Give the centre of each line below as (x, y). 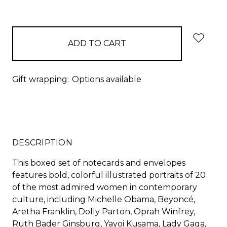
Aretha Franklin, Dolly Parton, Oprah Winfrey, (104, 211)
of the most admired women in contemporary (105, 187)
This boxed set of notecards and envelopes (99, 163)
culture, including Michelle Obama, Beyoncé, (104, 199)
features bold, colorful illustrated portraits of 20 (109, 175)
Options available (107, 79)
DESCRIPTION (42, 142)
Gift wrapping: (41, 79)
